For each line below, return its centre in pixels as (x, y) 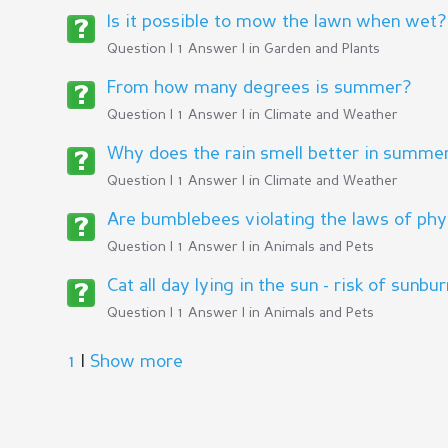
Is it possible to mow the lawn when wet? (276, 22)
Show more (136, 362)
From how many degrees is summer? (259, 88)
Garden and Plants (322, 49)
